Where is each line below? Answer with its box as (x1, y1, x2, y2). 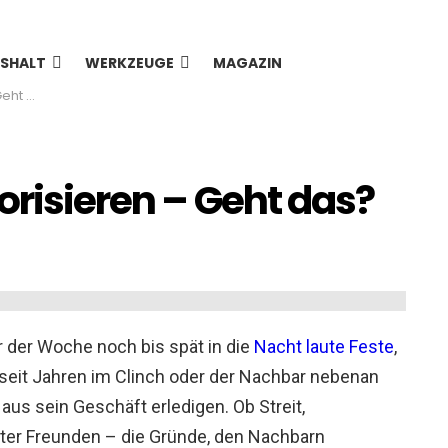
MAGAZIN (213, 53, 282, 73)
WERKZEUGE (85, 53, 174, 73)
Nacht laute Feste (254, 336, 394, 357)
